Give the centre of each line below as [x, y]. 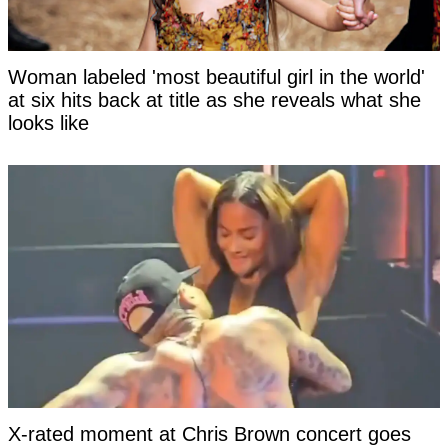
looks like [48, 123]
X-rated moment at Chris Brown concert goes [209, 434]
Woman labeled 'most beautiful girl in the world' [216, 77]
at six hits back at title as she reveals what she [214, 100]
